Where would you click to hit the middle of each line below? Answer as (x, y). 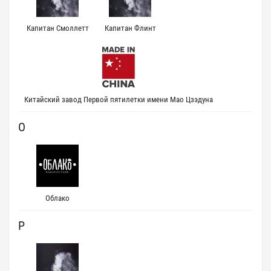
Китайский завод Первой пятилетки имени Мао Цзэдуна (119, 100)
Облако (57, 198)
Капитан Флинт (130, 28)
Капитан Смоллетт (57, 28)
